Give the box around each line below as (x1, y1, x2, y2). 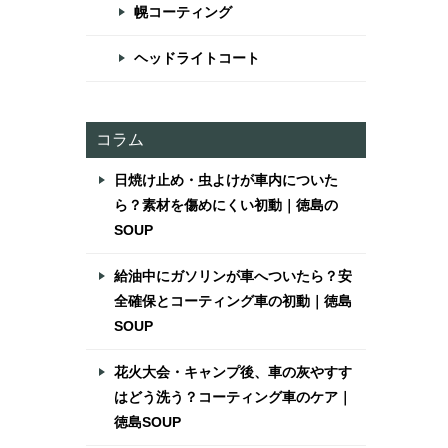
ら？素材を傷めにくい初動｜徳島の (114, 197, 338, 213)
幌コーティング (134, 4, 232, 20)
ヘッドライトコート (134, 50, 260, 66)
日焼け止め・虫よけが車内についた (114, 172, 338, 188)
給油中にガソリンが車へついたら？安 (114, 268, 352, 284)
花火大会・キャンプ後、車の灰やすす (114, 364, 352, 380)
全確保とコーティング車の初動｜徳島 (114, 293, 352, 309)
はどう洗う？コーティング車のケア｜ (114, 389, 352, 405)
